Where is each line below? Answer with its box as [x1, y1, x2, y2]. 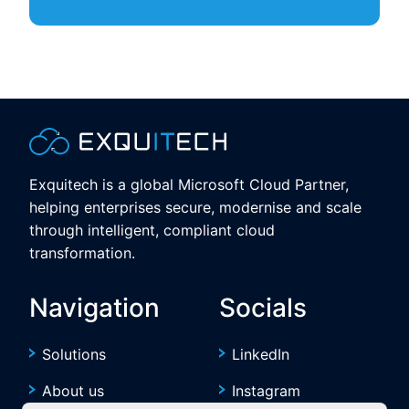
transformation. [29, 244, 135, 262]
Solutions [42, 345, 106, 363]
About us [42, 382, 104, 400]
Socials [219, 292, 307, 323]
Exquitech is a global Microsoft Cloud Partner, [29, 175, 349, 194]
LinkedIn [232, 345, 289, 363]
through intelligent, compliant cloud [29, 221, 275, 239]
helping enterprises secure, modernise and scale [29, 198, 362, 216]
